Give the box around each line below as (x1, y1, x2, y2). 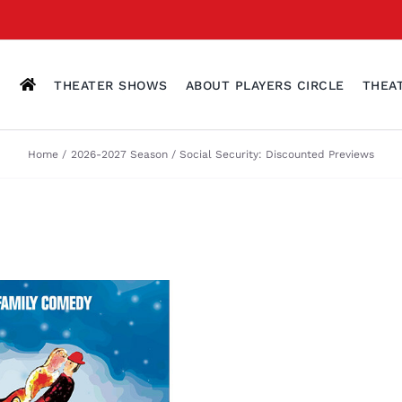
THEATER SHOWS (54, 77, 168, 92)
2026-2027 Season (70, 147, 168, 161)
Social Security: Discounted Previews (179, 147, 374, 161)
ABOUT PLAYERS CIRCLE (185, 77, 345, 92)
